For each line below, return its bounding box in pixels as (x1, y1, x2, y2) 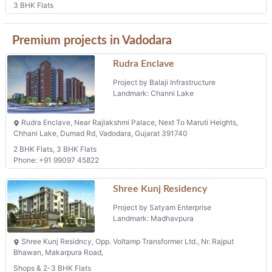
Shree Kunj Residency (113, 183, 208, 194)
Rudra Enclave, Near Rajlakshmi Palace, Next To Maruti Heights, (19, 118, 238, 127)
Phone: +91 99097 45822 (13, 155, 99, 165)
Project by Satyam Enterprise (113, 202, 212, 212)
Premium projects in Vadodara (12, 34, 172, 47)
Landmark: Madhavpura (113, 213, 194, 223)
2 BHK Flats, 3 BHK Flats (13, 144, 97, 154)
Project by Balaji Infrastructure (113, 77, 216, 87)
